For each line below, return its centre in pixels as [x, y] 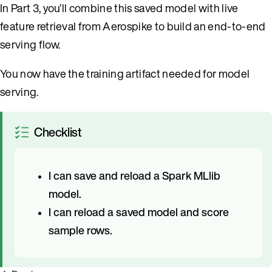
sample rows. [80, 230]
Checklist [58, 132]
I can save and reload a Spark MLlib [134, 175]
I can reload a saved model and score [139, 212]
